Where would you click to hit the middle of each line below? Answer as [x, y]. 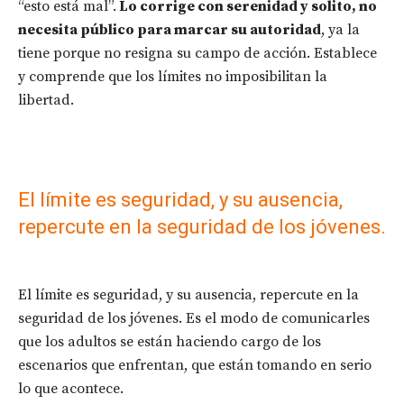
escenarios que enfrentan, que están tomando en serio [195, 366]
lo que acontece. [71, 389]
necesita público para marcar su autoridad [170, 30]
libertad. [46, 101]
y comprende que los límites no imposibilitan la [173, 77]
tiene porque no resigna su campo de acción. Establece [197, 54]
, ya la [340, 30]
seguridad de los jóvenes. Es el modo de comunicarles [194, 319]
